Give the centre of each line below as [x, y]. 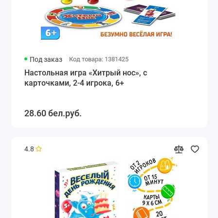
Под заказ [46, 60]
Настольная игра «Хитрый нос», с [85, 73]
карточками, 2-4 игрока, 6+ [74, 83]
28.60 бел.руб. [53, 113]
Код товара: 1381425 [99, 59]
